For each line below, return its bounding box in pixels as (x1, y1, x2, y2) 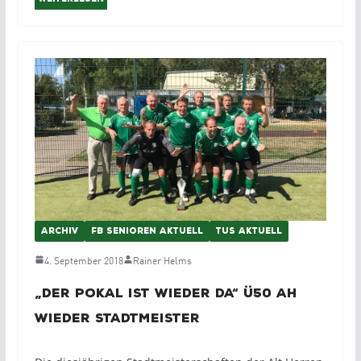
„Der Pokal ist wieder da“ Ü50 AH (34, 285, 297, 301)
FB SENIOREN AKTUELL (90, 226, 203, 236)
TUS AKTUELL (215, 226, 282, 236)
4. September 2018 (44, 252, 123, 267)
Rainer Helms (132, 252, 192, 267)
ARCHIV (40, 226, 78, 236)
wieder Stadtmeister (34, 310, 200, 326)
